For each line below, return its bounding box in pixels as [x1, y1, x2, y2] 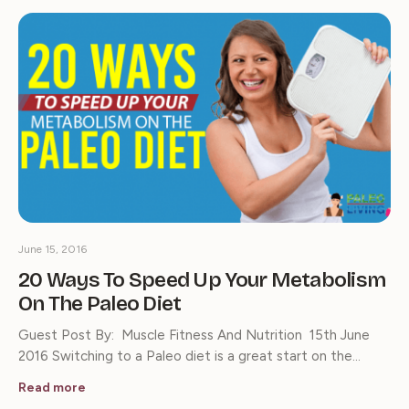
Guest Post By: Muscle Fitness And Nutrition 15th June [18, 326, 370, 343]
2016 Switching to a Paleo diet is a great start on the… [18, 347, 361, 364]
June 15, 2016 [18, 242, 87, 256]
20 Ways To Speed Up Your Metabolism [18, 267, 386, 292]
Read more [18, 379, 86, 395]
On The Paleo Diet [18, 290, 182, 316]
